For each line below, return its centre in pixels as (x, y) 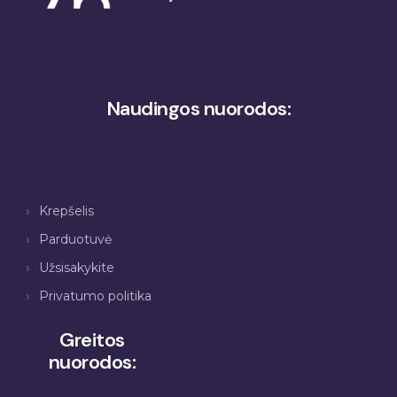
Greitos (92, 340)
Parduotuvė (75, 239)
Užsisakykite (77, 268)
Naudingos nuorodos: (198, 109)
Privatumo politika (95, 296)
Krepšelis (66, 211)
